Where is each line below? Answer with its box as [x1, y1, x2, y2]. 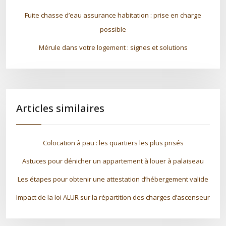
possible [100, 25, 126, 34]
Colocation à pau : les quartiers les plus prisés [42, 138, 184, 147]
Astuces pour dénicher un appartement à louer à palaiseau [22, 156, 204, 165]
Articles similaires [16, 101, 104, 115]
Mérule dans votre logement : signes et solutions [38, 43, 188, 52]
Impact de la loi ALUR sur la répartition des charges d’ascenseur [16, 193, 210, 202]
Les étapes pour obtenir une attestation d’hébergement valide [18, 175, 208, 184]
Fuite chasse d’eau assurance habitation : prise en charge [25, 11, 201, 20]
